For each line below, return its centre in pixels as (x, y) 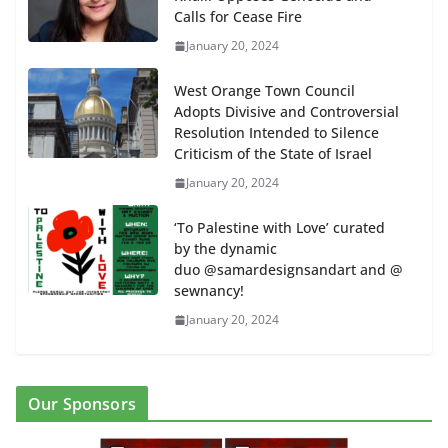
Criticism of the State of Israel (273, 154)
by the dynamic (225, 249)
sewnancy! (209, 291)
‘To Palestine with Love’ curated (279, 228)
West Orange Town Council (264, 91)
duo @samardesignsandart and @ (288, 270)
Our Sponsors (82, 404)
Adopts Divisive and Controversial (286, 112)
